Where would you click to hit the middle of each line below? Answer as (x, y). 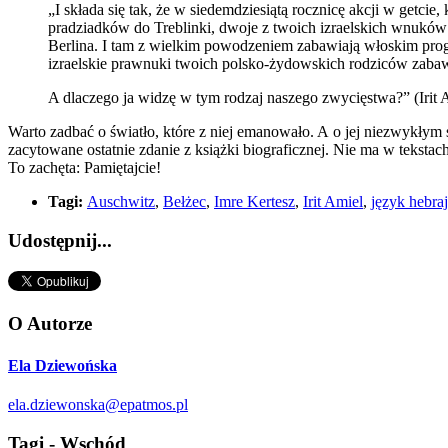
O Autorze (50, 324)
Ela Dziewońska (62, 365)
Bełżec (184, 202)
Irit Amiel (333, 202)
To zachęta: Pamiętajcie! (84, 168)
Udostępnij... (60, 240)
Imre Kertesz (254, 202)
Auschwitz (121, 202)
